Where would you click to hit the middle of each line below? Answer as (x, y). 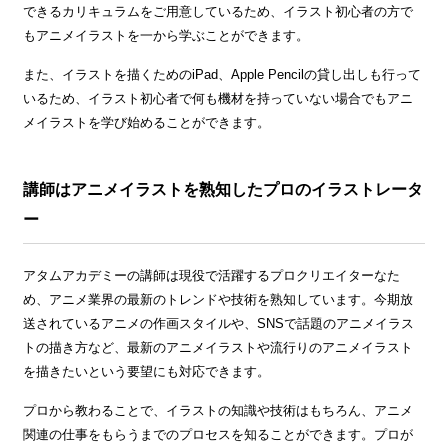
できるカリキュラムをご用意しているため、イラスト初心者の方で (218, 12)
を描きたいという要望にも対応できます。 (146, 372)
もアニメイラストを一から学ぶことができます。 (166, 36)
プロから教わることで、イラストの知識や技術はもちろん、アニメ (218, 411)
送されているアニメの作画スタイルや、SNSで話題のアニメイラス (218, 324)
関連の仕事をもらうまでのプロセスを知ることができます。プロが (218, 435)
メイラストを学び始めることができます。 (146, 123)
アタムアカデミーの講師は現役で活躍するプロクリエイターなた (211, 276)
